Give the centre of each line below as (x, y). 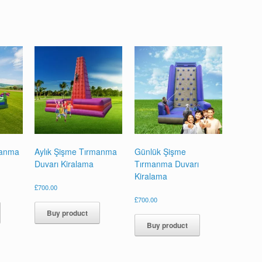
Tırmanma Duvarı (166, 163)
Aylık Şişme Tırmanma (76, 151)
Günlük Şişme (160, 151)
